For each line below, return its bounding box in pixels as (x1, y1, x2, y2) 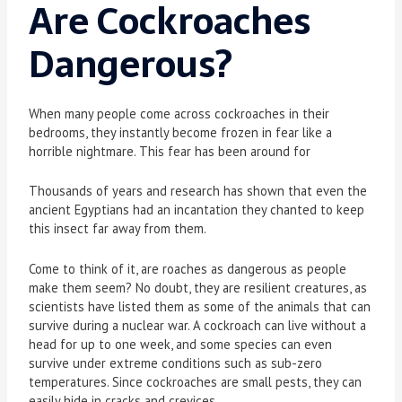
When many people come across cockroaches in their (29, 104, 330, 122)
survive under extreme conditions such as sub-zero (29, 354, 323, 371)
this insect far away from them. (29, 220, 207, 238)
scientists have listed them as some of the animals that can (29, 297, 371, 315)
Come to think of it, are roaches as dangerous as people (29, 259, 347, 277)
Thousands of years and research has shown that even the (29, 182, 368, 200)
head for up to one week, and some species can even (29, 335, 333, 353)
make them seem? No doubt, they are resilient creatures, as (29, 278, 368, 296)
